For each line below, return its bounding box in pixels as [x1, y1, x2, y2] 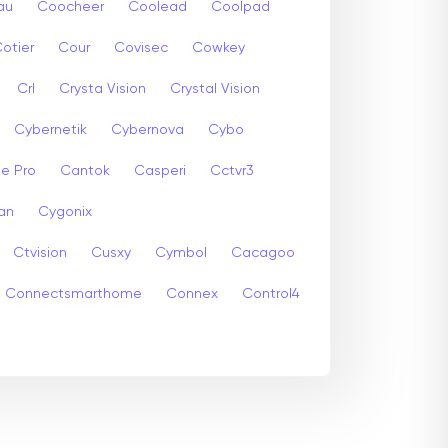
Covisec [114, 40, 168, 55]
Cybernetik [14, 122, 87, 137]
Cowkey [192, 40, 245, 55]
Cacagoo [231, 245, 295, 260]
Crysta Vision [59, 81, 146, 96]
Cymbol [155, 245, 207, 260]
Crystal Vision [170, 81, 260, 96]
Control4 [242, 286, 300, 301]
